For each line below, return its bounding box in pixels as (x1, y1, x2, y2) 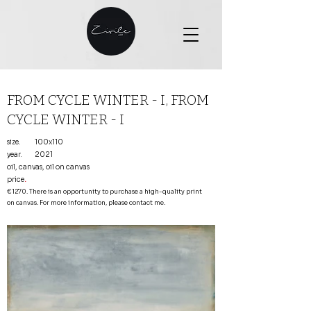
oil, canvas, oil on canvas (7, 162, 90, 171)
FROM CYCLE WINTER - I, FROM (7, 92, 209, 108)
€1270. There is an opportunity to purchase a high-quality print (7, 187, 202, 196)
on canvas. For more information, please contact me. (7, 199, 165, 207)
